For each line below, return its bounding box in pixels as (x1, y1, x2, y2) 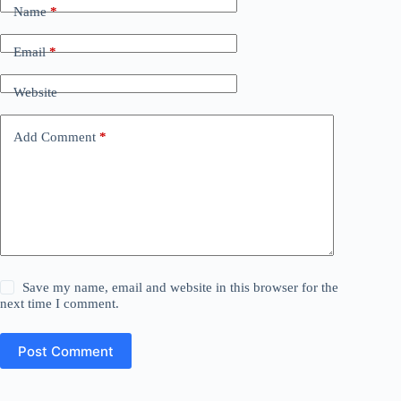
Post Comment (18, 342, 114, 360)
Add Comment (13, 129, 96, 144)
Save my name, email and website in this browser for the (22, 280, 339, 294)
